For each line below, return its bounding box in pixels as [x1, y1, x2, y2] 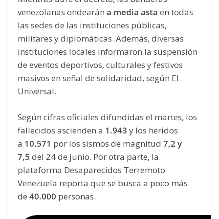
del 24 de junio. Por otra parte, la [30, 151, 159, 162]
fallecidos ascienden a [18, 124, 105, 136]
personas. [56, 190, 96, 202]
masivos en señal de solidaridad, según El [18, 72, 179, 84]
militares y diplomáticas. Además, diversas [18, 33, 184, 44]
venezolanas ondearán [18, 6, 107, 18]
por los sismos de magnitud [51, 137, 163, 149]
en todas [158, 6, 193, 18]
